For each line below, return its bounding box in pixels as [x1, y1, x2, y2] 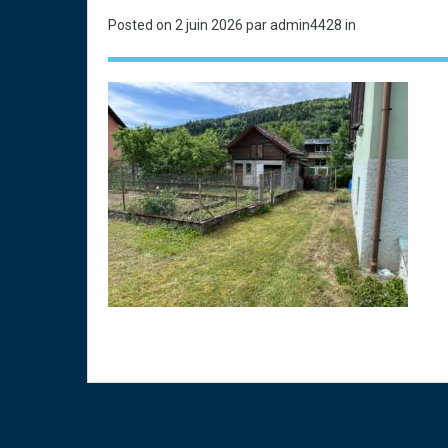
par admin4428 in [246, 17, 356, 33]
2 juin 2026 [175, 17, 246, 33]
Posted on [108, 17, 175, 33]
